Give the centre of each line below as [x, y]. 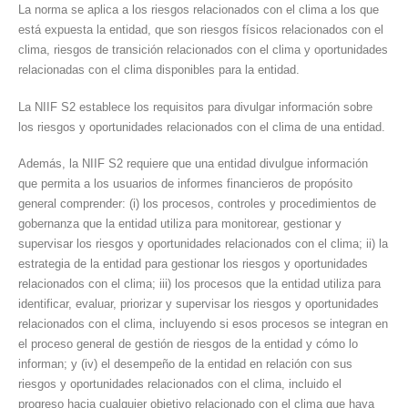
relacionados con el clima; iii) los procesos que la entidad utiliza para [199, 284]
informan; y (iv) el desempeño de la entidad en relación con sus [185, 364]
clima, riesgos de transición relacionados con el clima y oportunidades [203, 50]
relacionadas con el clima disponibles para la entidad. [159, 70]
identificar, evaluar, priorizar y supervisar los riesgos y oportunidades [199, 304]
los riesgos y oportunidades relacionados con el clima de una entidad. [202, 127]
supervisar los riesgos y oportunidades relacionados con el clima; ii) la [203, 244]
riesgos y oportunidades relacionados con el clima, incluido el [180, 384]
